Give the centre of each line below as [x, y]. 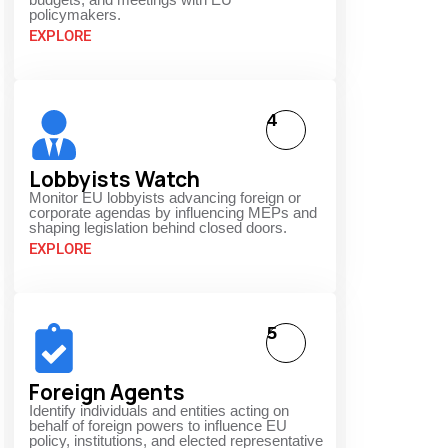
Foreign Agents [107, 392]
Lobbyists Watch [114, 179]
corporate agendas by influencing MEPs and [173, 213]
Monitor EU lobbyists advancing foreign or [165, 198]
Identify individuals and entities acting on [159, 411]
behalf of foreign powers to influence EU [158, 426]
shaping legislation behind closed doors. [158, 228]
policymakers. [75, 15]
